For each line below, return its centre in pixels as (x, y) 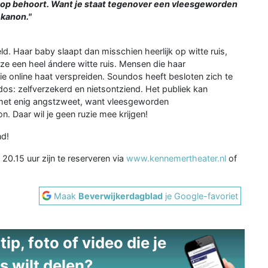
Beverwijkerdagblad (121, 196)
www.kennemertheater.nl (176, 158)
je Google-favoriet (201, 196)
